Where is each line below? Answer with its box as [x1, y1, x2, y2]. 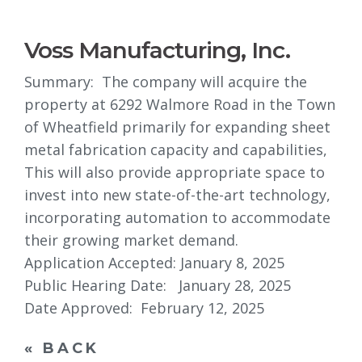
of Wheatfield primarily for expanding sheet [24, 117, 330, 137]
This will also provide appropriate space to [24, 162, 325, 182]
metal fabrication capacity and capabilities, [24, 140, 327, 159]
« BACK [24, 339, 99, 357]
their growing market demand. [24, 230, 238, 250]
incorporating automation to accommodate [24, 208, 330, 227]
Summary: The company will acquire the [24, 72, 307, 91]
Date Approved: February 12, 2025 [24, 298, 264, 318]
